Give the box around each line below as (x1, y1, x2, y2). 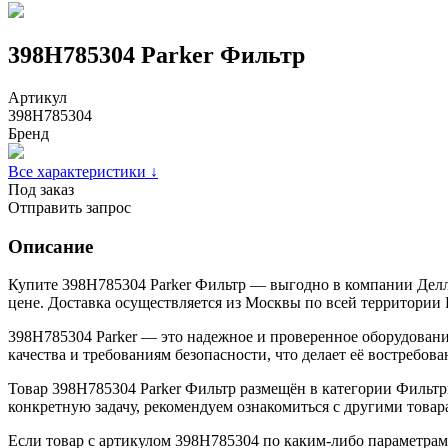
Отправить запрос (8, 198, 131, 216)
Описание (8, 235, 93, 257)
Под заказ (8, 180, 74, 198)
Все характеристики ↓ (8, 162, 158, 180)
